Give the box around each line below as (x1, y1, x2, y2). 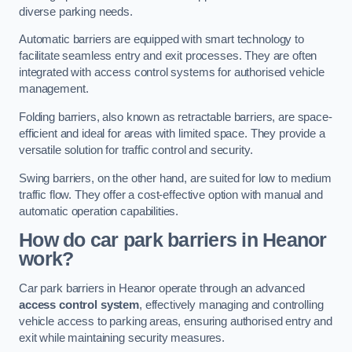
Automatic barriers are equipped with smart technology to (19, 33, 304, 46)
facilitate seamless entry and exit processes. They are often (19, 49, 317, 63)
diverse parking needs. (19, 5, 133, 18)
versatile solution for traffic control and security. (19, 143, 253, 156)
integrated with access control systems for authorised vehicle (19, 66, 325, 79)
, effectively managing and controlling (138, 298, 324, 311)
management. (19, 82, 89, 96)
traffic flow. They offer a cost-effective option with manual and (19, 188, 323, 201)
